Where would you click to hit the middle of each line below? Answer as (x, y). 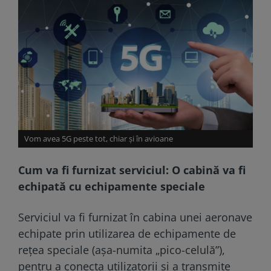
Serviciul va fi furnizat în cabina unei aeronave (135, 217)
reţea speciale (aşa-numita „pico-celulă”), (122, 250)
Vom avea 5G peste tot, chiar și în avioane (99, 138)
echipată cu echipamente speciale (112, 186)
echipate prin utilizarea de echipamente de (127, 233)
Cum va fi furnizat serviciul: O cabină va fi (132, 170)
